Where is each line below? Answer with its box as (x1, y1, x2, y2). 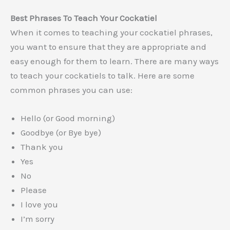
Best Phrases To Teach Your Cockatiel (10, 12, 157, 23)
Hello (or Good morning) (21, 113, 115, 124)
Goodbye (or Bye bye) (21, 127, 101, 138)
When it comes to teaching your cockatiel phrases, (10, 27, 213, 37)
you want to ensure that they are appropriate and (10, 41, 206, 52)
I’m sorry (21, 214, 54, 224)
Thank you (21, 142, 63, 152)
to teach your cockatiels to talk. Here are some (10, 70, 195, 81)
